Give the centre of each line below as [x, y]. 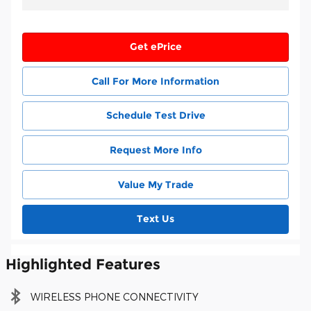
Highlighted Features [83, 264]
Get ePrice [155, 46]
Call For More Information [155, 81]
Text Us [155, 218]
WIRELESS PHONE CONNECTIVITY [115, 297]
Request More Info [155, 150]
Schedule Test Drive [155, 116]
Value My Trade [155, 184]
